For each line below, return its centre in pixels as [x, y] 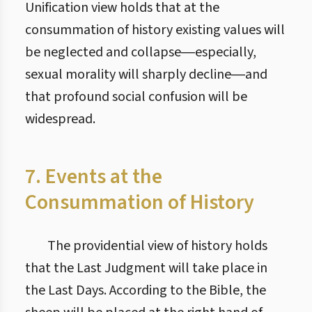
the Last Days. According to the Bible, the [146, 290]
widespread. [60, 119]
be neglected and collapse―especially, [141, 52]
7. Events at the [94, 177]
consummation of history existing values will [155, 30]
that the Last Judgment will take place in [146, 268]
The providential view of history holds [157, 246]
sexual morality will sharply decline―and [146, 75]
